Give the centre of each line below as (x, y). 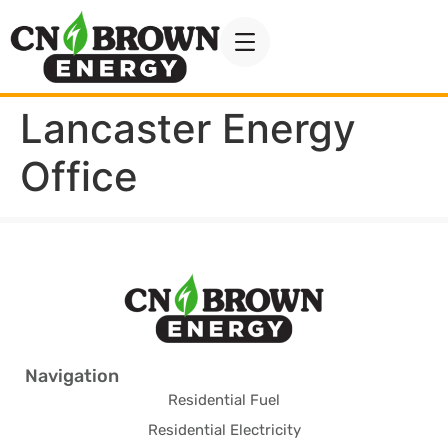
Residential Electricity (224, 430)
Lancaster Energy (188, 129)
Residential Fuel (224, 400)
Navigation (72, 376)
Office (79, 177)
